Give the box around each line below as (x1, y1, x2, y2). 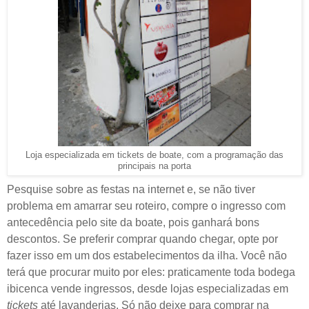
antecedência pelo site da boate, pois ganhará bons (7, 216, 259, 228)
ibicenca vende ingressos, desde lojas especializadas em (7, 282, 288, 295)
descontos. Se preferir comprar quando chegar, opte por (7, 232, 278, 245)
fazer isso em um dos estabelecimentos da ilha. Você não (7, 249, 287, 261)
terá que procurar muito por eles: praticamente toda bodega (7, 266, 295, 278)
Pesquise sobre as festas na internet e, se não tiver (7, 183, 255, 195)
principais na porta (118, 161, 191, 171)
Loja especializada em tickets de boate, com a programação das (26, 150, 283, 160)
